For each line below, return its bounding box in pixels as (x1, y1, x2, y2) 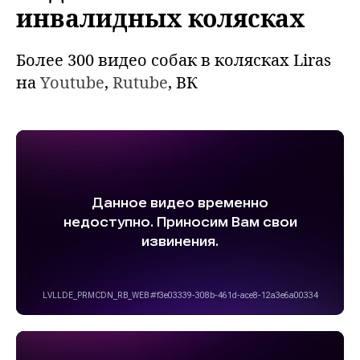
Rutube (112, 72, 168, 93)
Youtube (40, 72, 104, 93)
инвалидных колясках (16, 2, 305, 35)
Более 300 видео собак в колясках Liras (16, 49, 331, 71)
